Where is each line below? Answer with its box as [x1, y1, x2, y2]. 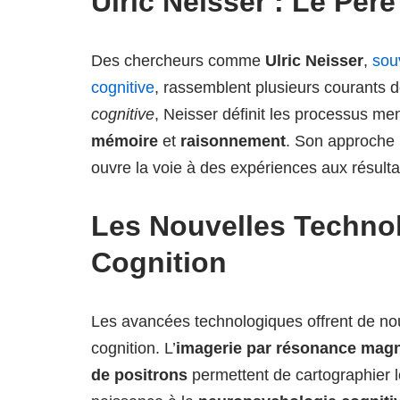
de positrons [91, 366, 187, 384]
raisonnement [180, 132, 286, 150]
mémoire [91, 132, 158, 150]
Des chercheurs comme [91, 52, 265, 70]
